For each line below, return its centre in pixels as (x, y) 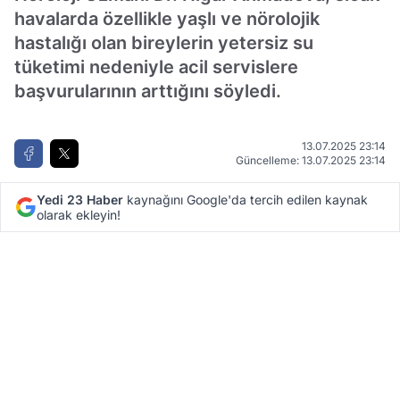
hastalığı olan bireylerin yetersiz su (164, 43)
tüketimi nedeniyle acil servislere (156, 67)
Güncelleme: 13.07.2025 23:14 (311, 161)
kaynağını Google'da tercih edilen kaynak (246, 200)
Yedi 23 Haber (80, 200)
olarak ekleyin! (79, 215)
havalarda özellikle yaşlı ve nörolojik (167, 19)
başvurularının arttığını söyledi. (148, 92)
